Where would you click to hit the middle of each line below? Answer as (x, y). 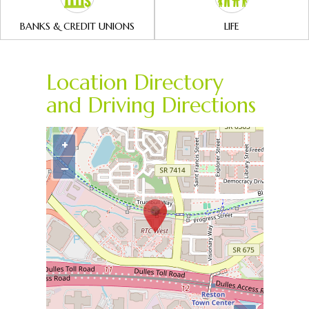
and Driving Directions (151, 105)
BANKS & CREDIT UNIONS (77, 26)
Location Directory (134, 82)
